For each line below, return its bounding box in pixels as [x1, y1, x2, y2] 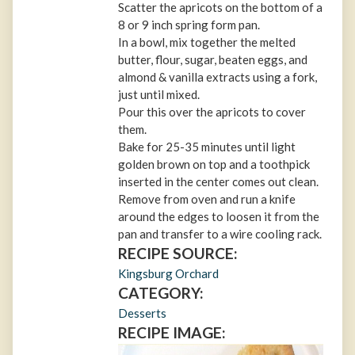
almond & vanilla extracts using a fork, [118, 70, 318, 85]
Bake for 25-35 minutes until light [118, 139, 296, 155]
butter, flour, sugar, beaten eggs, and [118, 52, 308, 67]
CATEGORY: [118, 284, 204, 303]
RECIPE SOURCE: [118, 244, 239, 263]
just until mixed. [118, 87, 200, 102]
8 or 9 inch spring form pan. [118, 17, 261, 32]
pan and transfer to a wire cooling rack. [118, 227, 323, 242]
